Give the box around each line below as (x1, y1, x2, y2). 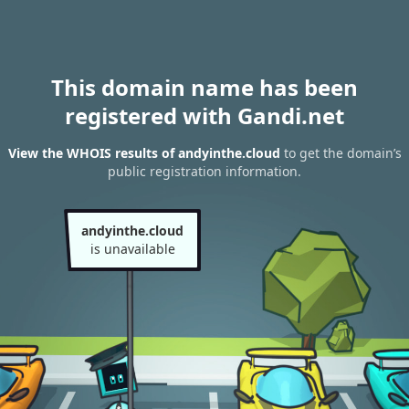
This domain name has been (51, 72, 358, 102)
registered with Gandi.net (65, 100, 344, 131)
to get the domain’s (279, 144, 402, 163)
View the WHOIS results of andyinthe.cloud (7, 144, 280, 163)
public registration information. (108, 163, 301, 181)
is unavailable (89, 240, 175, 257)
